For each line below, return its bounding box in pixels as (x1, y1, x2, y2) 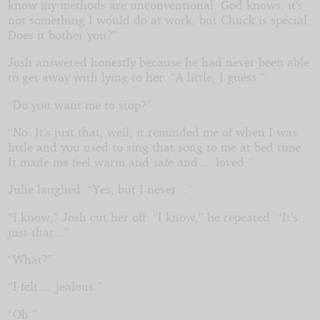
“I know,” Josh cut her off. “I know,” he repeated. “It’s (7, 209, 298, 224)
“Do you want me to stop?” (7, 96, 151, 112)
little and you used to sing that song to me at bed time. (7, 139, 304, 154)
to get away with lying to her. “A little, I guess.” (7, 69, 265, 85)
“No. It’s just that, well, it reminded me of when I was (7, 124, 297, 139)
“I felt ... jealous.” (7, 279, 102, 294)
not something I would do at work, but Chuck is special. (7, 11, 311, 27)
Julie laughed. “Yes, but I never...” (7, 181, 192, 197)
